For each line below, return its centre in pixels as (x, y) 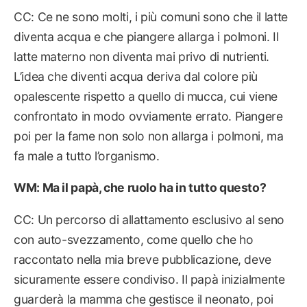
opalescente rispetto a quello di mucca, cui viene (146, 96)
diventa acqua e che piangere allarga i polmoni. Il (146, 36)
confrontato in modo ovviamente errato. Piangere (148, 116)
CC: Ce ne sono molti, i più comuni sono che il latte (151, 16)
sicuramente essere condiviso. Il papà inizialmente (149, 280)
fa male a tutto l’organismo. (87, 156)
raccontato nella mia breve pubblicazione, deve (143, 260)
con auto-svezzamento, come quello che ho (134, 240)
